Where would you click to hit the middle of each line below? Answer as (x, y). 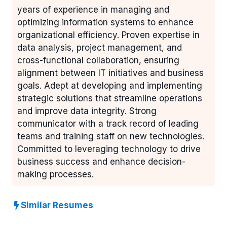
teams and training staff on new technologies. (111, 137)
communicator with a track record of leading (108, 124)
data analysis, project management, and (100, 48)
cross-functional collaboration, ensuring (98, 61)
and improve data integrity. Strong (87, 111)
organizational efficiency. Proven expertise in (108, 35)
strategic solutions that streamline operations (110, 99)
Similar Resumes (57, 205)
